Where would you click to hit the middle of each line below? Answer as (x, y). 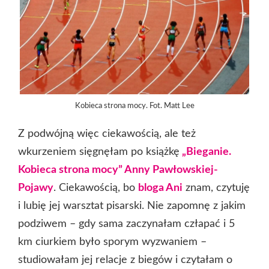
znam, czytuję (216, 188)
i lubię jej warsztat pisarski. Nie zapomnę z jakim (132, 206)
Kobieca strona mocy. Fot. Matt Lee (134, 106)
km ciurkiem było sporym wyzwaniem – (112, 242)
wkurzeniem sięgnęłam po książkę (99, 152)
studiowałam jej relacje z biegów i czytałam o (125, 260)
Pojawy (36, 188)
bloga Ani (160, 188)
